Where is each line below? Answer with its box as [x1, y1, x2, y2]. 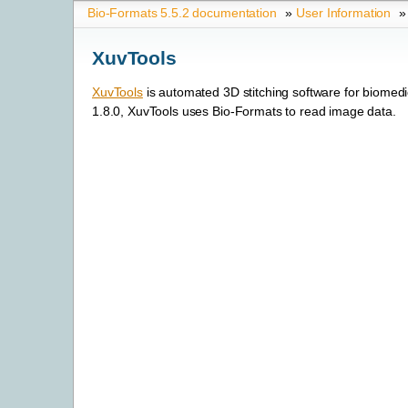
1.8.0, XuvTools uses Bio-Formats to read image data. [92, 104, 396, 119]
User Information [296, 5, 392, 20]
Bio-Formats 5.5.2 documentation [87, 5, 277, 20]
